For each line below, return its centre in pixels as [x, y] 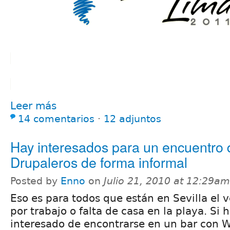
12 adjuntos [132, 119]
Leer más [33, 106]
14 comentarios [56, 119]
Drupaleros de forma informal [99, 162]
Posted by [35, 181]
